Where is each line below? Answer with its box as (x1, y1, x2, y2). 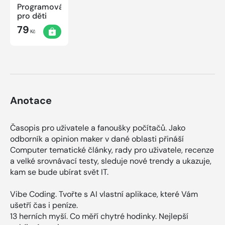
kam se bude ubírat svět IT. (10, 166, 108, 177)
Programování (17, 1, 70, 12)
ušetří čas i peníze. (10, 199, 80, 210)
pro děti (17, 10, 47, 21)
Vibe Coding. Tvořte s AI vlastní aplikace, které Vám (10, 188, 198, 199)
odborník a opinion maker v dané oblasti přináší (10, 133, 184, 144)
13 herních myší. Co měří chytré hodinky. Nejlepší (10, 210, 188, 221)
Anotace (10, 93, 52, 107)
